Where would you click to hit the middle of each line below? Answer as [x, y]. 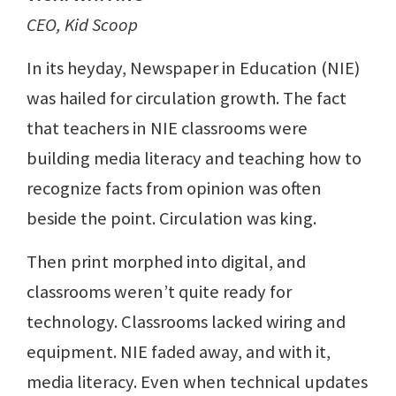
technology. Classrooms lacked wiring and [186, 322]
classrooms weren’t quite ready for [159, 292]
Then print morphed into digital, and [166, 262]
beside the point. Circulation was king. [171, 219]
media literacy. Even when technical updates [197, 382]
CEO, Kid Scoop [82, 25]
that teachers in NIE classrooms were [167, 129]
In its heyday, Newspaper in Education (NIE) [193, 69]
